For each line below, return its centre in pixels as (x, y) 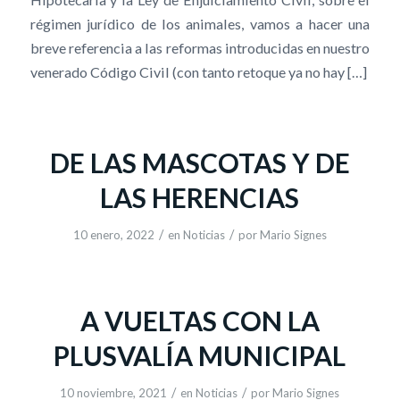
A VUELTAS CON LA (200, 320)
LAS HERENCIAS (200, 197)
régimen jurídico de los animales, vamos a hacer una (200, 23)
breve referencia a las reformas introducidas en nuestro (200, 47)
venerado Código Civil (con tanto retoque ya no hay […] (198, 71)
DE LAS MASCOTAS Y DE (200, 162)
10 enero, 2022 (113, 234)
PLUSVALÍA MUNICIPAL (200, 355)
